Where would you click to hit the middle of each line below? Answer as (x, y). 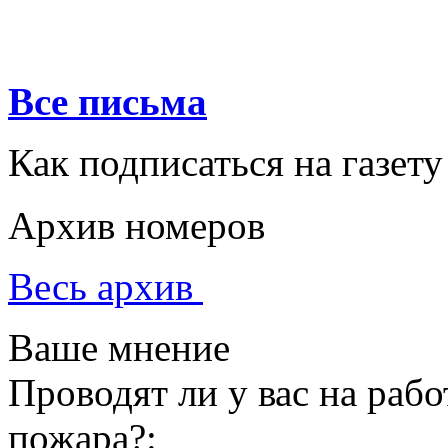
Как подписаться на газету (225, 162)
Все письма (107, 101)
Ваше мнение (119, 347)
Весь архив (105, 286)
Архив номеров (136, 225)
